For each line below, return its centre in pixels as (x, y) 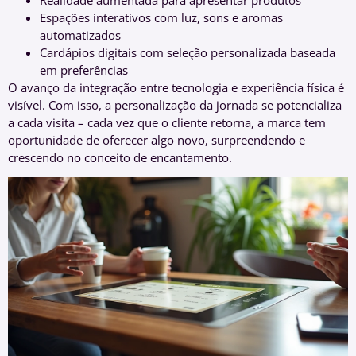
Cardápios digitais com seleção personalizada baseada (188, 52)
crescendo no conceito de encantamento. (120, 157)
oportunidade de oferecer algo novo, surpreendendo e (157, 139)
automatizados (80, 35)
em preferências (84, 70)
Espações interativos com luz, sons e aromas (161, 17)
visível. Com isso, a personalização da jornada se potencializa (175, 104)
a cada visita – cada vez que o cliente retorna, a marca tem (167, 122)
